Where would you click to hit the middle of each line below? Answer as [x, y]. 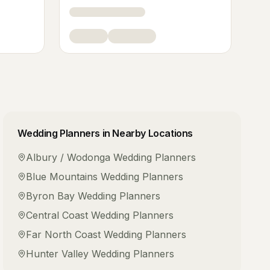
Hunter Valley [58, 254]
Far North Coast [64, 234]
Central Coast [57, 215]
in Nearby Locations [146, 133]
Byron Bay [51, 196]
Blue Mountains [62, 177]
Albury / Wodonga [68, 157]
